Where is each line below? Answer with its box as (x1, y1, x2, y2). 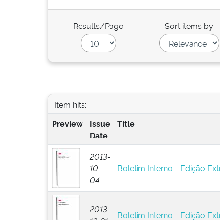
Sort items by (165, 20, 214, 31)
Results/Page (73, 20, 124, 31)
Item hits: (54, 98, 86, 110)
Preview (52, 118, 82, 129)
